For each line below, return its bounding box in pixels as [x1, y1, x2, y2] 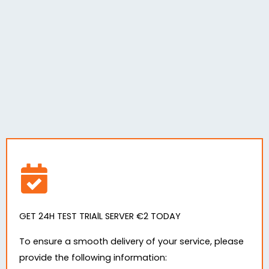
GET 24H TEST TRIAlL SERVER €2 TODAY [19, 210, 181, 222]
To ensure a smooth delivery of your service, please [19, 235, 244, 247]
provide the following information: [19, 251, 167, 264]
